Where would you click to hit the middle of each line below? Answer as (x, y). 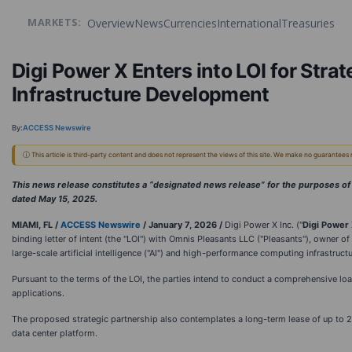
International (249, 23)
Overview (111, 23)
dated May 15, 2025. (55, 199)
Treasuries (308, 23)
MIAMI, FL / (36, 225)
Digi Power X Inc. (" (264, 225)
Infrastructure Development (141, 94)
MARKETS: (54, 22)
